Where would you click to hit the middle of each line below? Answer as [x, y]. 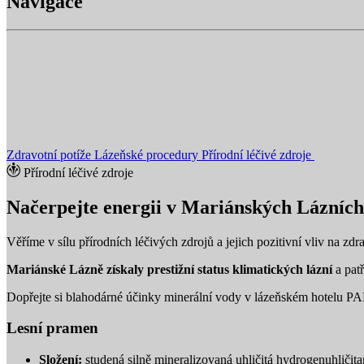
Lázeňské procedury [148, 154]
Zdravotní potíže [50, 154]
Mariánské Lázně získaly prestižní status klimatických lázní [169, 269]
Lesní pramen [52, 328]
